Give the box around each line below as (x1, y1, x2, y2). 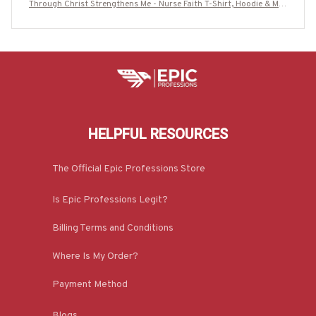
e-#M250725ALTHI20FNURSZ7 (98, 11, 218, 23)
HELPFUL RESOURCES (88, 126, 228, 143)
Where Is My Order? (52, 250, 138, 262)
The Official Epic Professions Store (52, 162, 205, 175)
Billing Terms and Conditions (52, 221, 174, 234)
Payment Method (52, 278, 128, 291)
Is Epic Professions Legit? (52, 193, 168, 206)
